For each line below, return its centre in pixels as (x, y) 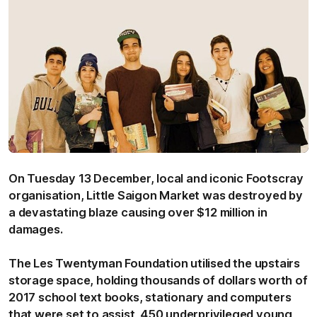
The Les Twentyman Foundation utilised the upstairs (154, 263)
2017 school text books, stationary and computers (150, 297)
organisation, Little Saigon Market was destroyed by (156, 195)
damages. (36, 229)
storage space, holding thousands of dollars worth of (158, 280)
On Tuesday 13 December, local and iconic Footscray (156, 178)
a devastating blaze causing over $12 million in (138, 212)
